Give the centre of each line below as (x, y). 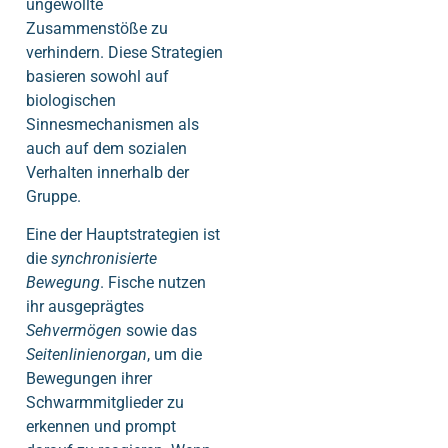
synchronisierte (104, 259)
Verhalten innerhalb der (107, 172)
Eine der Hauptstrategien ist (123, 235)
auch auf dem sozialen (106, 148)
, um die (174, 355)
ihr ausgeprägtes (85, 307)
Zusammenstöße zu (97, 28)
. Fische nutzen (153, 283)
